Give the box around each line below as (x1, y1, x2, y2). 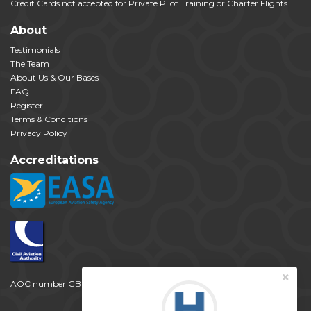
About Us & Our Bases (10, 72, 99, 83)
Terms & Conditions (10, 114, 87, 125)
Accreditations (10, 153, 99, 167)
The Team (10, 58, 49, 69)
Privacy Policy (10, 128, 67, 139)
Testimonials (10, 44, 60, 56)
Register (10, 100, 43, 111)
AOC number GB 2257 (10, 278, 102, 289)
